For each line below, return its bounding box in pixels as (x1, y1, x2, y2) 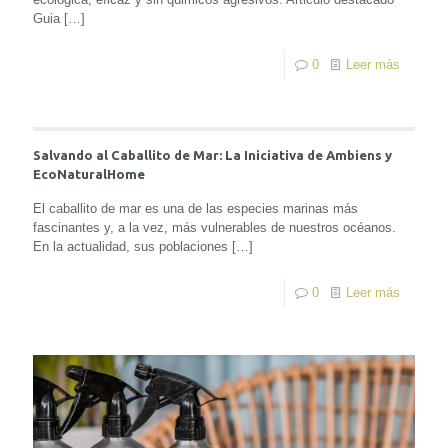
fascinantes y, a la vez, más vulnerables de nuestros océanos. (33, 220, 396, 236)
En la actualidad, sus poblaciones (33, 239, 228, 255)
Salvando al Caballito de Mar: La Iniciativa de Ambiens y (33, 148, 392, 163)
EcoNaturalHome (33, 167, 145, 182)
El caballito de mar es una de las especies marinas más (33, 201, 358, 217)
